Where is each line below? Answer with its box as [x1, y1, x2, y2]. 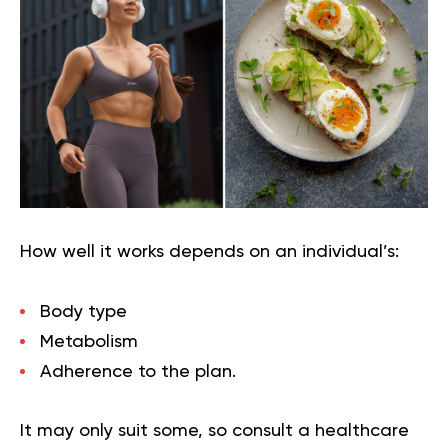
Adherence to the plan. [40, 362, 236, 381]
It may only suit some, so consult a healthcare [20, 421, 409, 440]
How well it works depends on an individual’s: [20, 242, 399, 261]
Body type [40, 302, 127, 321]
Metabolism [40, 332, 138, 351]
